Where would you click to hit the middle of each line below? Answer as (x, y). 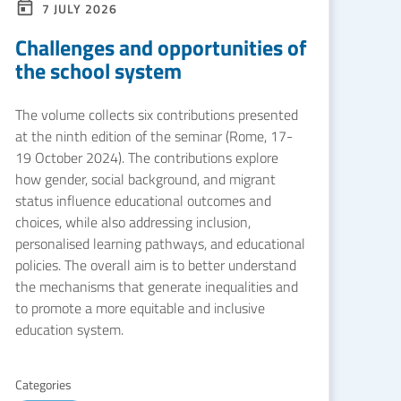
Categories (43, 384)
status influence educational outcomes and (143, 200)
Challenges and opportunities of (161, 47)
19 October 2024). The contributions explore (147, 158)
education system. (69, 329)
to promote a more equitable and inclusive (140, 308)
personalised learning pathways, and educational (160, 243)
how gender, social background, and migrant (145, 179)
